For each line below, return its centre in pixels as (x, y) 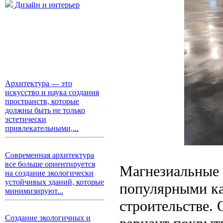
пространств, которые (42, 101)
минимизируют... (34, 191)
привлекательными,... (42, 128)
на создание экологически (49, 173)
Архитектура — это (39, 83)
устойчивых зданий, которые (55, 182)
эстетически (26, 119)
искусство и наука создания (52, 92)
